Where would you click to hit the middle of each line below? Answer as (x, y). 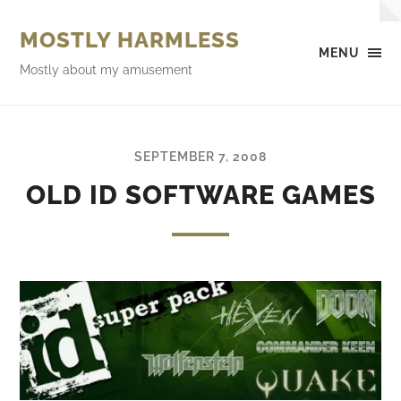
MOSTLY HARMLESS (130, 40)
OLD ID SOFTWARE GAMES (200, 195)
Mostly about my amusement (107, 69)
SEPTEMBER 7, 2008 (200, 156)
